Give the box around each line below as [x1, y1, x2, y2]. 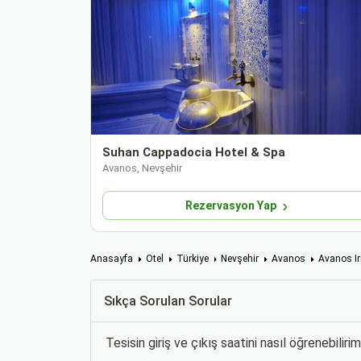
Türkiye [176, 253, 209, 265]
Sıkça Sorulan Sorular [104, 293, 232, 309]
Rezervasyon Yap [185, 199, 276, 213]
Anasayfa [90, 253, 133, 265]
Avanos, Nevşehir [102, 162, 182, 175]
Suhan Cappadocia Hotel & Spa [102, 145, 285, 160]
